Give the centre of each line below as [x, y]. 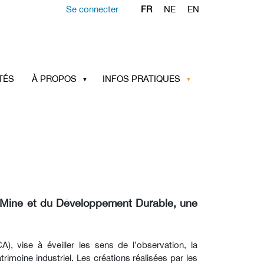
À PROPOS [54, 79]
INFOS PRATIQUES [141, 79]
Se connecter [93, 9]
